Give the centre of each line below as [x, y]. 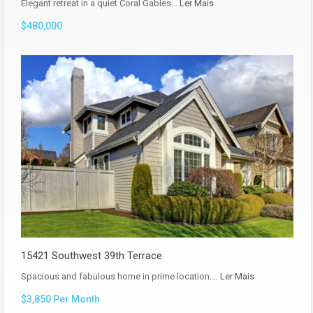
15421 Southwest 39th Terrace [92, 255]
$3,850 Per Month [60, 299]
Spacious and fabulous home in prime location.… [121, 276]
